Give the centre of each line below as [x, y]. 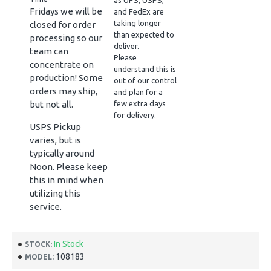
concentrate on [62, 64]
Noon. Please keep [69, 167]
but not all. [51, 104]
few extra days [139, 103]
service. [46, 207]
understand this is [145, 69]
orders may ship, [64, 91]
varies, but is [55, 140]
